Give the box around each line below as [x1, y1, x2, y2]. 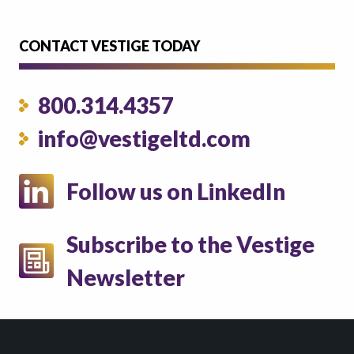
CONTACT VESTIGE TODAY [19, 37, 200, 55]
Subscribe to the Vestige [66, 231, 314, 258]
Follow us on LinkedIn [66, 178, 285, 205]
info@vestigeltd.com [38, 125, 250, 152]
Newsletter [66, 264, 185, 291]
